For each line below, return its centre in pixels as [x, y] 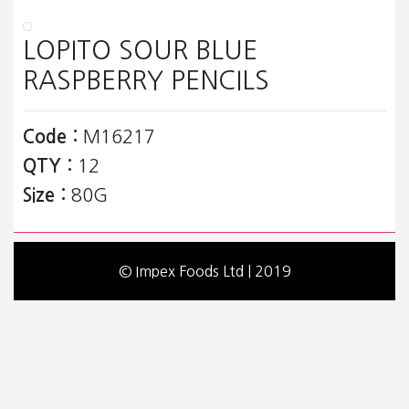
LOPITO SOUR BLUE [140, 51]
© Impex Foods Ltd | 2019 [204, 272]
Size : [44, 196]
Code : [50, 137]
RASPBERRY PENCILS [146, 81]
